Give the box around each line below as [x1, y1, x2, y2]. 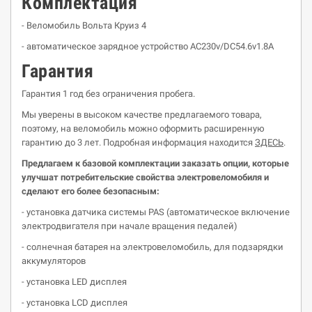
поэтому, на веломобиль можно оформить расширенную [22, 123, 265, 134]
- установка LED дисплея [22, 276, 127, 287]
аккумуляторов [22, 256, 86, 266]
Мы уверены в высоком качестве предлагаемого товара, [22, 109, 262, 120]
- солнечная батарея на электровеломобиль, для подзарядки [22, 242, 283, 252]
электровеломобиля [177, 172, 262, 182]
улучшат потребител [22, 172, 109, 182]
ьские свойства [109, 172, 177, 182]
